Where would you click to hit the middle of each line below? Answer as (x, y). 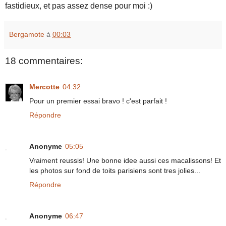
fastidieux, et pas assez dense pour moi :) (79, 6)
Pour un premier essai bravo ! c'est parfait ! (98, 101)
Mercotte (44, 87)
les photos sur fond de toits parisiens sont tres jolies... (115, 171)
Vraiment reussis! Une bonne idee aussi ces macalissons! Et (125, 161)
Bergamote (27, 34)
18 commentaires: (44, 61)
